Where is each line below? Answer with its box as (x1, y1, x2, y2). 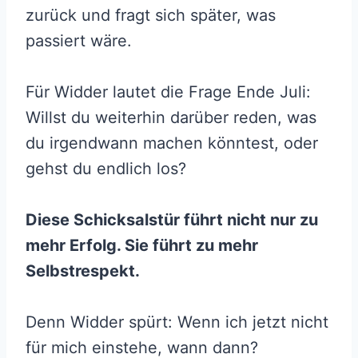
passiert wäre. (26, 31, 132, 51)
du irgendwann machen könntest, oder (26, 133, 318, 153)
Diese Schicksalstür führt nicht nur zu (26, 210, 318, 230)
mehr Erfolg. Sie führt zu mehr (26, 236, 258, 256)
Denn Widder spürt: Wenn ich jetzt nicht (26, 312, 328, 332)
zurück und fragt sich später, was (26, 6, 276, 26)
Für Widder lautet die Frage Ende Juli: (26, 82, 311, 102)
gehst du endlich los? (26, 159, 186, 179)
